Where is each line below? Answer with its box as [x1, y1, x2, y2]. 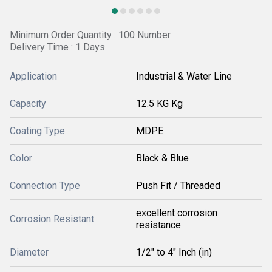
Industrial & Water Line [136, 70, 232, 82]
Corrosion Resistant [10, 213, 94, 225]
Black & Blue [136, 152, 189, 164]
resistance [136, 219, 181, 231]
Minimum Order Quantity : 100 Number [10, 29, 171, 41]
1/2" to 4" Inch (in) [136, 246, 212, 258]
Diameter [10, 246, 49, 258]
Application [10, 70, 57, 82]
